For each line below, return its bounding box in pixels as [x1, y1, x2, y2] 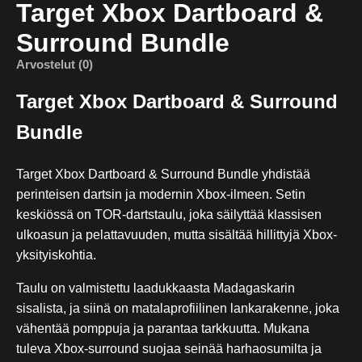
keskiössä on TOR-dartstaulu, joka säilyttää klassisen [16, 207, 322, 221]
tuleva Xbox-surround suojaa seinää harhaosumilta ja [16, 341, 322, 356]
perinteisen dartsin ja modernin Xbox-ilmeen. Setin [16, 187, 305, 201]
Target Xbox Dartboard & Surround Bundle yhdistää [16, 166, 310, 181]
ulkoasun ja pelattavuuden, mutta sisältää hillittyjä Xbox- [16, 227, 337, 242]
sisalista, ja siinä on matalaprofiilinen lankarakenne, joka [16, 301, 339, 315]
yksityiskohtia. [16, 247, 96, 262]
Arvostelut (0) [16, 57, 93, 71]
